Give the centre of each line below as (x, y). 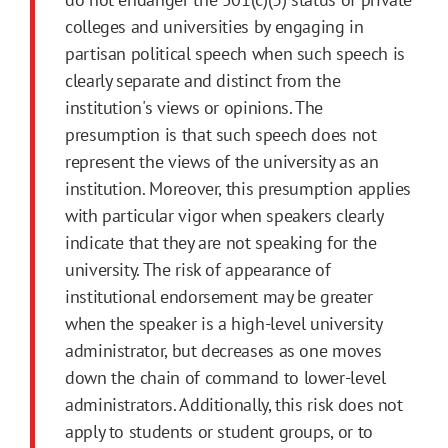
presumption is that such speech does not (221, 135)
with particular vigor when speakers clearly (224, 216)
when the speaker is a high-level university (223, 324)
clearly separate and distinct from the (203, 81)
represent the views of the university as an (222, 162)
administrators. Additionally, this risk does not (234, 405)
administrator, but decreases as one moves (223, 351)
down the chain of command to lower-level (225, 378)
